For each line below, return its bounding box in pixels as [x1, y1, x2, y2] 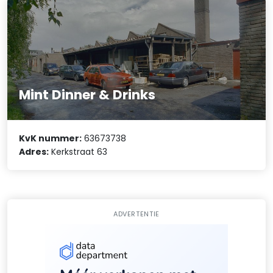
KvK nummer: [19, 132, 82, 144]
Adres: [19, 145, 49, 158]
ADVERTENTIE [113, 209, 160, 219]
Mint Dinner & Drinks [19, 85, 156, 104]
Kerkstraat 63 [49, 145, 108, 158]
